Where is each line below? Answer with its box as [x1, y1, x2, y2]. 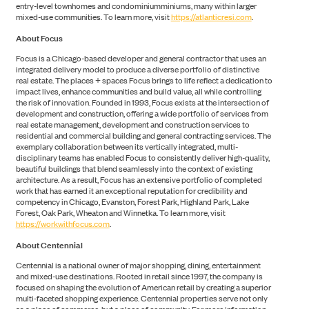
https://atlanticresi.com [170, 10, 252, 23]
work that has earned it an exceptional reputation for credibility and [15, 184, 248, 197]
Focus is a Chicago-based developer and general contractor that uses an [15, 52, 266, 65]
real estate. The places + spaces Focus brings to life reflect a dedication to [15, 74, 272, 87]
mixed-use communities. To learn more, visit [15, 10, 171, 23]
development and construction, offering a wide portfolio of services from [15, 107, 268, 120]
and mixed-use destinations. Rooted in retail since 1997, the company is [15, 270, 263, 283]
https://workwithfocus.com [15, 217, 110, 230]
